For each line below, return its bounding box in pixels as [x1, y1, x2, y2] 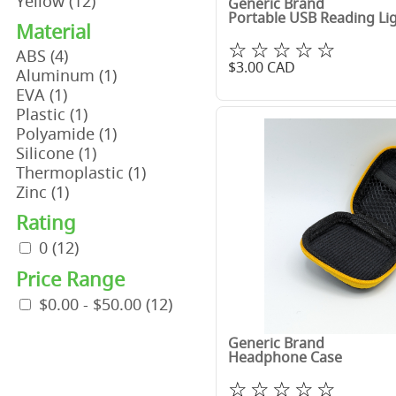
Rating [16, 209, 76, 236]
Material [16, 18, 91, 45]
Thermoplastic [16, 162, 128, 183]
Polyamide [16, 123, 99, 144]
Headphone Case [228, 347, 343, 368]
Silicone [16, 142, 79, 164]
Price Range [16, 265, 125, 293]
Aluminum [16, 65, 99, 86]
